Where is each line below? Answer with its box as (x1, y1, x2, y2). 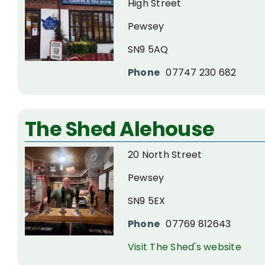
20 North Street (128, 147, 202, 161)
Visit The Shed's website (128, 240, 241, 254)
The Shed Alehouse (25, 114, 215, 143)
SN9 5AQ (128, 42, 169, 56)
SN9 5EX (128, 193, 166, 208)
